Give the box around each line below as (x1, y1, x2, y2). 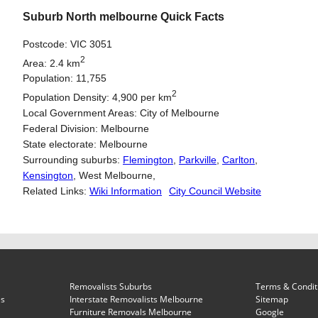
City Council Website (169, 185, 261, 197)
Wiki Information (89, 185, 162, 197)
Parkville (179, 154, 216, 166)
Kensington (23, 170, 73, 182)
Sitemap (256, 293, 288, 305)
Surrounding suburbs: (23, 154, 123, 166)
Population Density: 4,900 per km (23, 92, 172, 104)
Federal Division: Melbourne (23, 123, 149, 135)
